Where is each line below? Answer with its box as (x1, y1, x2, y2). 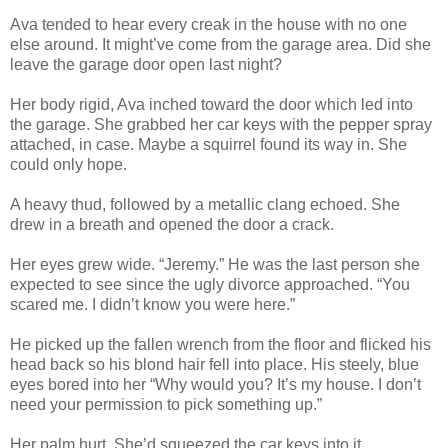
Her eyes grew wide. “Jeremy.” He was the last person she (10, 255, 420, 273)
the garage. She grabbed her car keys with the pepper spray (10, 115, 432, 133)
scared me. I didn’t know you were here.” (10, 295, 295, 313)
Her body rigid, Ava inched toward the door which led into (10, 95, 413, 113)
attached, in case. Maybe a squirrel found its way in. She (10, 135, 407, 153)
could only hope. (10, 155, 127, 173)
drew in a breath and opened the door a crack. (10, 215, 334, 233)
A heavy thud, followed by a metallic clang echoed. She (10, 195, 400, 213)
